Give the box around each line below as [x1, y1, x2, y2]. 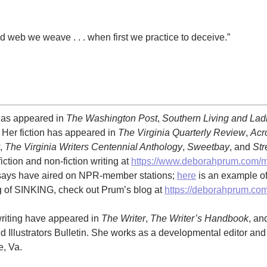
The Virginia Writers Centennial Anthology [5, 141, 182, 152]
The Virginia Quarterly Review [118, 127, 246, 138]
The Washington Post [66, 113, 157, 123]
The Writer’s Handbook [150, 213, 249, 223]
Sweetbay [187, 141, 229, 152]
